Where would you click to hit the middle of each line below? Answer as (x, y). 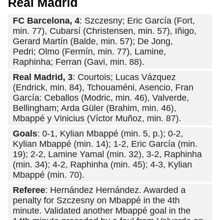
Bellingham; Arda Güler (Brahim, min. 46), (95, 108)
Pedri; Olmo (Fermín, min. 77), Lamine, (89, 52)
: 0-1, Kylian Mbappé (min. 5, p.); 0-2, (110, 134)
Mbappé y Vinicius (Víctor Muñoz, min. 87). (97, 119)
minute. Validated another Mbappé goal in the (102, 211)
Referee (29, 190)
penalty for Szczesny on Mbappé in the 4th (96, 201)
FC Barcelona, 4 (46, 21)
